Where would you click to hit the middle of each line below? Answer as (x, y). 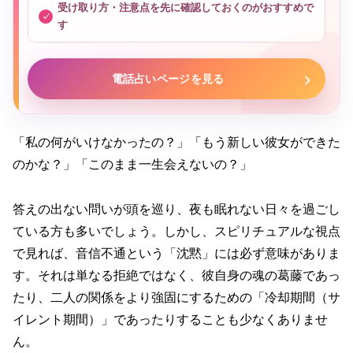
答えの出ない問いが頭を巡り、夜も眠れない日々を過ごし (176, 209)
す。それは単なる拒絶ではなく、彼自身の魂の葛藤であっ (176, 275)
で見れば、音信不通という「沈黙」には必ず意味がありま (176, 253)
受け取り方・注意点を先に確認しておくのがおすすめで (186, 8)
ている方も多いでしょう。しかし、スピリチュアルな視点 (176, 231)
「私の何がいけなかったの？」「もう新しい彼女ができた (176, 143)
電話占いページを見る (168, 78)
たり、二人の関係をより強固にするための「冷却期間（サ (176, 297)
